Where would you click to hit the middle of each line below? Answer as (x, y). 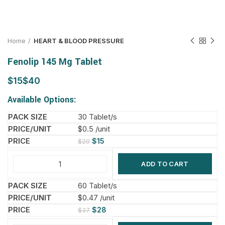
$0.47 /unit (96, 198)
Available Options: (42, 100)
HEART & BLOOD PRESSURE (79, 41)
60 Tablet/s (97, 186)
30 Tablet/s (97, 117)
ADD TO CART (165, 164)
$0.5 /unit (94, 129)
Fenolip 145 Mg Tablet (55, 62)
